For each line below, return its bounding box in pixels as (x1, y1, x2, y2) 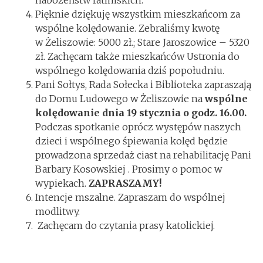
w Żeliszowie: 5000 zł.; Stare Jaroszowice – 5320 (35, 36, 249, 48)
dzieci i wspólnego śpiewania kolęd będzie (35, 135, 228, 147)
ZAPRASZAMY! (89, 177, 161, 189)
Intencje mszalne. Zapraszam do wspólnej (35, 191, 225, 203)
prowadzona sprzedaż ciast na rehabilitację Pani (35, 149, 251, 161)
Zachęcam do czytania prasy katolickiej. (35, 220, 215, 231)
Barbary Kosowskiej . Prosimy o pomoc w (35, 163, 222, 175)
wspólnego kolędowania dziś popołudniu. (35, 65, 224, 76)
